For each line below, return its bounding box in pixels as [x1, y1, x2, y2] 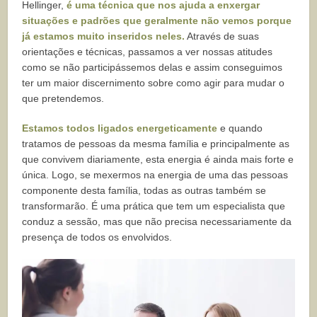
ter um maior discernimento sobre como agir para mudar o [22, 76, 285, 88]
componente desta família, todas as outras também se [22, 184, 267, 196]
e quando [217, 122, 263, 134]
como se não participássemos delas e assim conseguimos [22, 61, 283, 73]
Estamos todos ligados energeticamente [22, 122, 218, 134]
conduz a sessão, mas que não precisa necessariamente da [22, 215, 292, 227]
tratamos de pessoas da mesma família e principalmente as [22, 137, 290, 149]
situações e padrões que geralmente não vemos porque [22, 14, 292, 26]
